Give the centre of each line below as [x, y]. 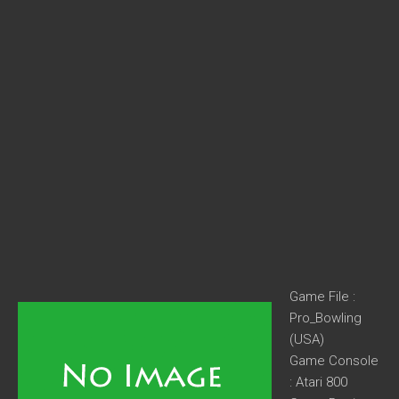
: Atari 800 [318, 382]
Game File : [322, 297]
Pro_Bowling [326, 318]
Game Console [334, 361]
